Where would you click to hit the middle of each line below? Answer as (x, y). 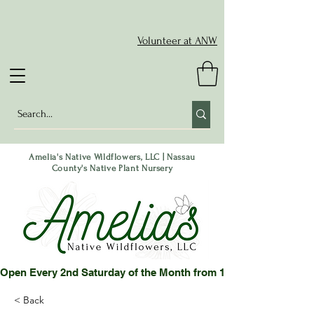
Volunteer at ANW (177, 41)
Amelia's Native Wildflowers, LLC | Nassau (112, 157)
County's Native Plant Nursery (112, 168)
